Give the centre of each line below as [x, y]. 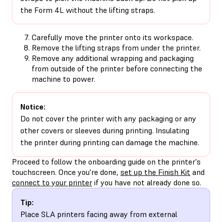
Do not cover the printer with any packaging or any [108, 118]
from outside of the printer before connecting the [117, 68]
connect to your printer [52, 182]
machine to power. [63, 79]
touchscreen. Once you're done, [66, 172]
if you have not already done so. [147, 182]
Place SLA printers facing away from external [99, 214]
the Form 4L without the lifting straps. [88, 10]
